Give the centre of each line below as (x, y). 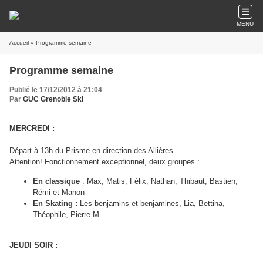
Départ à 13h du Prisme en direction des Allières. (92, 151)
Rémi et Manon (59, 192)
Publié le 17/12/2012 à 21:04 (56, 90)
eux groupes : (176, 162)
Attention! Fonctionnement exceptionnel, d (81, 162)
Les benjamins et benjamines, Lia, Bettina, (151, 203)
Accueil (19, 43)
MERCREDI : (32, 128)
